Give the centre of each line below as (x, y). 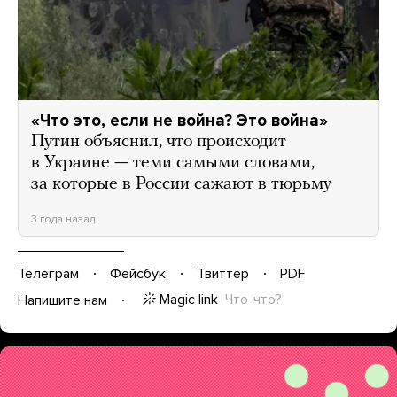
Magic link (189, 299)
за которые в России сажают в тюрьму (181, 184)
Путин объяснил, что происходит (159, 141)
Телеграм (48, 273)
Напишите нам (62, 300)
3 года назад (63, 218)
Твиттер (223, 273)
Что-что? (253, 299)
